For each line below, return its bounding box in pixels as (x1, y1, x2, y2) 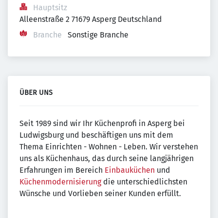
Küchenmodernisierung (19, 177, 101, 186)
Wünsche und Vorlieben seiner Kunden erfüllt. (19, 189, 181, 198)
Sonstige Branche (68, 30, 128, 39)
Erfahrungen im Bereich (19, 165, 105, 175)
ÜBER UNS (19, 89, 53, 97)
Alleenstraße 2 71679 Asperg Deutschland (19, 15, 162, 24)
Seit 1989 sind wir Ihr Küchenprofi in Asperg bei (19, 119, 185, 128)
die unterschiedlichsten (101, 177, 187, 186)
